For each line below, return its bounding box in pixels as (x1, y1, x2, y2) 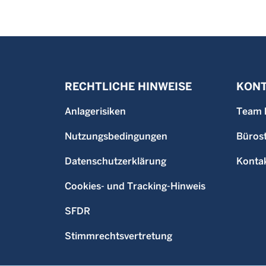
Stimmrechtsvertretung (65, 230, 172, 242)
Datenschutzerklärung (65, 156, 166, 167)
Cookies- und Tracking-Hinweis (65, 180, 205, 192)
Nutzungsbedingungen (65, 131, 167, 142)
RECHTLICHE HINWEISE (65, 80, 192, 93)
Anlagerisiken (65, 106, 126, 117)
